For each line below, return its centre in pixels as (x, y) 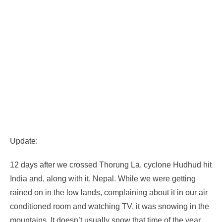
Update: (24, 141)
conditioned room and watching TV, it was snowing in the (110, 207)
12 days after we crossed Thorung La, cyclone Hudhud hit (111, 165)
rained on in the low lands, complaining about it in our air (109, 193)
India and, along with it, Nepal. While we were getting (103, 179)
